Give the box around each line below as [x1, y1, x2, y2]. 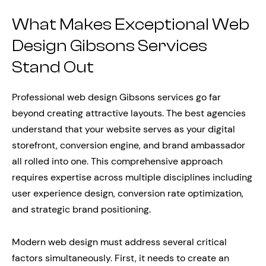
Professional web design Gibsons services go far [12, 91, 221, 104]
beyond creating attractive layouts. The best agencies [12, 107, 246, 120]
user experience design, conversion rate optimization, [12, 187, 243, 200]
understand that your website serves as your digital [12, 123, 235, 136]
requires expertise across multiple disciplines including [12, 171, 252, 184]
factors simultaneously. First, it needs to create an [12, 252, 229, 265]
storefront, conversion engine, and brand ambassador [12, 139, 245, 152]
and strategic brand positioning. [12, 203, 151, 216]
